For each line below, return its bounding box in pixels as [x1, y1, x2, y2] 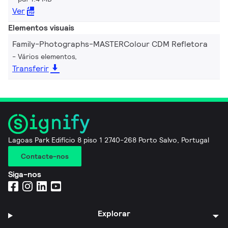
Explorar [98, 208, 131, 219]
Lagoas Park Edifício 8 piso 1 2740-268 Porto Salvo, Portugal [8, 135, 209, 145]
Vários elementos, [18, 52, 77, 61]
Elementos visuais [8, 22, 74, 33]
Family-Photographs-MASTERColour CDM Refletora [12, 39, 208, 49]
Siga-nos [8, 168, 41, 180]
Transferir [12, 63, 49, 74]
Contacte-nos [21, 151, 69, 161]
